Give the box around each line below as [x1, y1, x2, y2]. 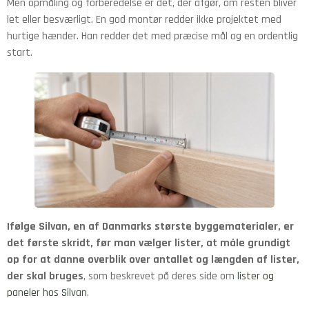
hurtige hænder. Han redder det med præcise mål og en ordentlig [7, 29, 298, 44]
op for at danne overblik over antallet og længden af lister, [7, 252, 299, 267]
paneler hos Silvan [7, 285, 87, 300]
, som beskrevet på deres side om [83, 268, 237, 283]
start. [7, 46, 32, 61]
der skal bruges [7, 268, 83, 283]
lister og [237, 268, 274, 283]
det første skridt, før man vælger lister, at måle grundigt [7, 235, 290, 250]
